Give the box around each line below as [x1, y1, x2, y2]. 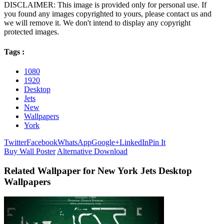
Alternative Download [57, 146, 127, 155]
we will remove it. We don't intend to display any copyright [4, 18, 190, 27]
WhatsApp [57, 137, 91, 146]
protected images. [4, 27, 59, 36]
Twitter [4, 137, 26, 146]
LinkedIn [119, 137, 148, 146]
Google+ [91, 137, 119, 146]
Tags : [4, 47, 24, 56]
